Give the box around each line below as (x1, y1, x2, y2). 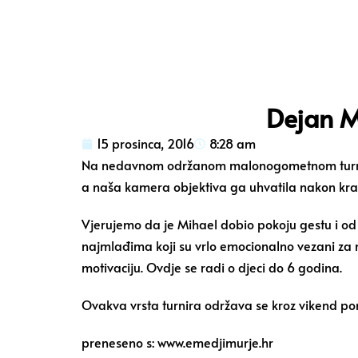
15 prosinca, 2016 (97, 134, 194, 152)
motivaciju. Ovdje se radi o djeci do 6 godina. (82, 258, 342, 276)
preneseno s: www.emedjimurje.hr (82, 333, 273, 351)
